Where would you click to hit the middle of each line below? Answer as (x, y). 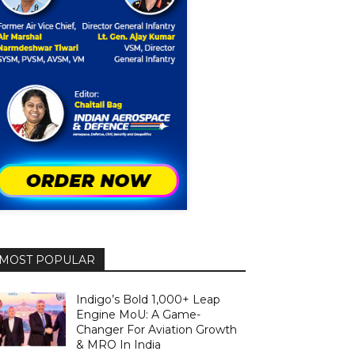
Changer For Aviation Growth (157, 329)
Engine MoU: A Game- (139, 314)
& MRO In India (119, 344)
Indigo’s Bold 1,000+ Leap (149, 299)
